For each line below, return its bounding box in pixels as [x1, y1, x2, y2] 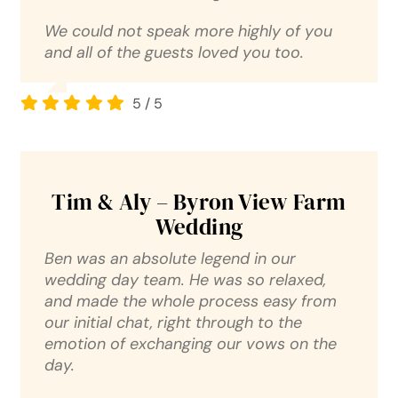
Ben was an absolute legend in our [44, 247, 296, 269]
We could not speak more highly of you [44, 20, 332, 42]
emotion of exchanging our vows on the [44, 332, 337, 354]
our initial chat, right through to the [44, 311, 302, 333]
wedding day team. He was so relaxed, [44, 268, 326, 291]
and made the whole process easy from [44, 290, 337, 312]
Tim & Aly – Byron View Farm [52, 186, 346, 217]
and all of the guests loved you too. [44, 41, 304, 63]
